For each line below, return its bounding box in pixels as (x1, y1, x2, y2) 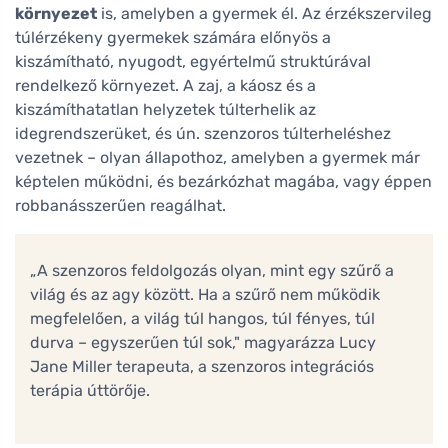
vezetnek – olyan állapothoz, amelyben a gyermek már (15, 148, 420, 168)
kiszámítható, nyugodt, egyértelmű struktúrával (15, 52, 371, 72)
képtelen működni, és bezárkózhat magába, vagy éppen (15, 172, 432, 192)
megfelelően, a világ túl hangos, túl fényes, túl (30, 309, 375, 329)
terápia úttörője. (30, 381, 150, 401)
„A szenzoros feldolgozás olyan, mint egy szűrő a (30, 261, 394, 281)
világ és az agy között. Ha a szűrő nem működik (30, 285, 380, 305)
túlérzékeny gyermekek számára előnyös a (15, 28, 331, 48)
